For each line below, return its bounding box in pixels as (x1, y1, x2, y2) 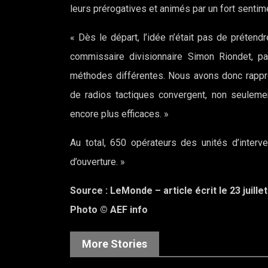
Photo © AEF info (70, 204, 148, 215)
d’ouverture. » (70, 156, 125, 167)
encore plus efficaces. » (70, 108, 169, 120)
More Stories (82, 237, 147, 250)
